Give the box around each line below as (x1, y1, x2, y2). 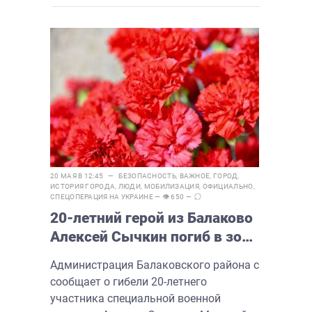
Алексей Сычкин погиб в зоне (50, 228, 258, 245)
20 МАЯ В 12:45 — (50, 171, 119, 180)
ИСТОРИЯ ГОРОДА (50, 182, 116, 190)
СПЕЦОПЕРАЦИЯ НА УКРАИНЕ (50, 192, 153, 201)
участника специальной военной (50, 291, 221, 305)
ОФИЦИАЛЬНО (202, 182, 253, 190)
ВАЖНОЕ (179, 171, 210, 180)
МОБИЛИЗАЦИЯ (143, 182, 199, 190)
